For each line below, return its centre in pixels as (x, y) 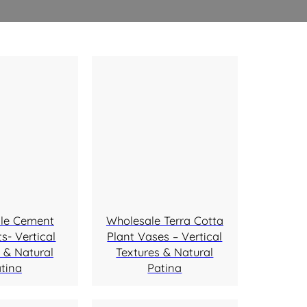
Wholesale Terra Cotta (164, 221)
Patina (165, 268)
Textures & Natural (165, 252)
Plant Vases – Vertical (165, 236)
